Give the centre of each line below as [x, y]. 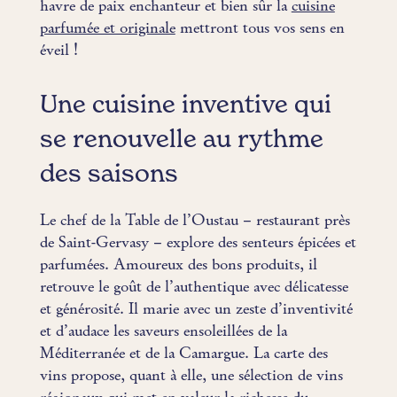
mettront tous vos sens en [260, 28]
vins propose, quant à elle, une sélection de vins [191, 376]
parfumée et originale [107, 28]
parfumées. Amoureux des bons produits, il [178, 265]
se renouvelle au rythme [181, 140]
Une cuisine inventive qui [185, 105]
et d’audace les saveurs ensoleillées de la [163, 331]
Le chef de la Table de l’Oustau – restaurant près [195, 221]
